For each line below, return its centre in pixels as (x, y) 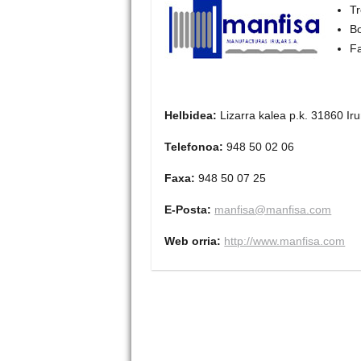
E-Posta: (190, 209)
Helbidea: (193, 115)
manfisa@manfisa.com (273, 209)
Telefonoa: (196, 146)
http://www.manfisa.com (285, 241)
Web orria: (195, 241)
